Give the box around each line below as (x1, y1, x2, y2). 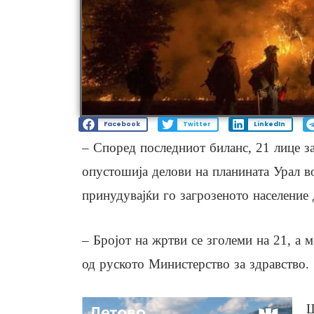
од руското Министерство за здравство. (82, 257, 309, 272)
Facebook (103, 120, 140, 129)
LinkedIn (253, 120, 285, 129)
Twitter (182, 120, 211, 129)
